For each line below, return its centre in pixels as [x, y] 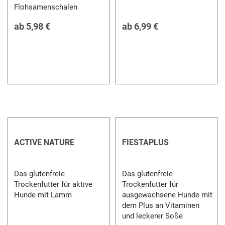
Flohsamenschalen [46, 7]
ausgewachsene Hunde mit [167, 195]
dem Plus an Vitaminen [160, 205]
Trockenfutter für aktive [53, 184]
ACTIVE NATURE [44, 142]
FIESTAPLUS [145, 142]
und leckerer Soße [153, 216]
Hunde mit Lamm [44, 195]
